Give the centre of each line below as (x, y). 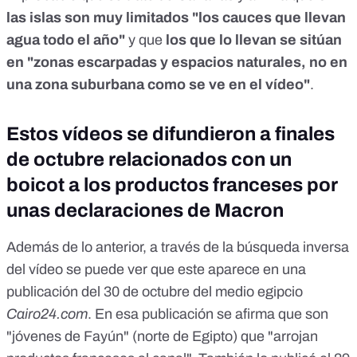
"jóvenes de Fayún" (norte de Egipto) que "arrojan (162, 336)
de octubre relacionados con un (149, 159)
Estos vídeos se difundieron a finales (171, 133)
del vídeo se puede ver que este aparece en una (156, 269)
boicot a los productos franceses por (172, 184)
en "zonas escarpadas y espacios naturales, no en (177, 62)
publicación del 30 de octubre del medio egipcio (155, 291)
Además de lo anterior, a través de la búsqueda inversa (178, 247)
